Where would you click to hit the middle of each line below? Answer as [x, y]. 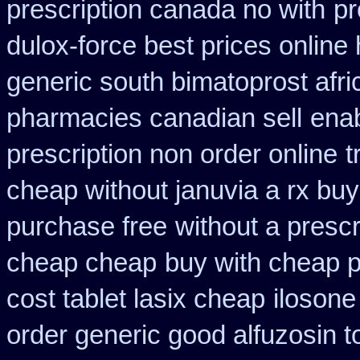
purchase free [87, 227]
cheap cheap [82, 263]
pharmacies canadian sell [154, 118]
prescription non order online [172, 154]
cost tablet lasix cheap [136, 299]
